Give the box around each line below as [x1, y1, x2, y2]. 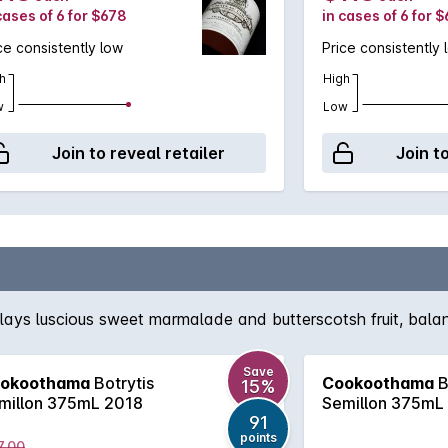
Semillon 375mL [322, 393, 444, 413]
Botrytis [90, 373, 154, 393]
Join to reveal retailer [51, 143, 225, 163]
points [239, 430, 277, 445]
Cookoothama [322, 373, 434, 393]
